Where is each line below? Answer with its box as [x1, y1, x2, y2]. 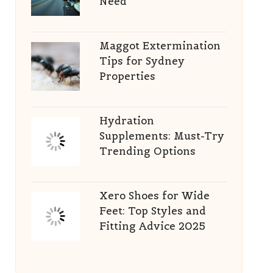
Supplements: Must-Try [99, 129, 224, 143]
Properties [99, 69, 155, 83]
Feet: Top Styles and [99, 204, 206, 218]
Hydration [99, 114, 154, 127]
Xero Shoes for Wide [99, 189, 210, 202]
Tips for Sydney [99, 54, 185, 68]
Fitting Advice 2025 [99, 219, 205, 233]
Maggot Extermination [99, 39, 221, 52]
